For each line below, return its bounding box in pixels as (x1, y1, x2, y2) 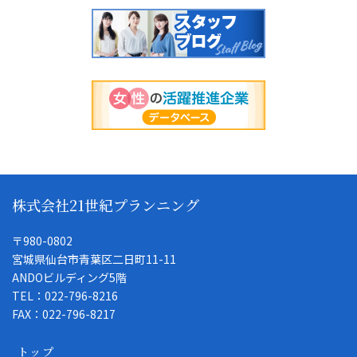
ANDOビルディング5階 (12, 269, 127, 286)
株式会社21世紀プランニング (12, 194, 199, 216)
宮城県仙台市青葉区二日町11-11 (12, 251, 176, 268)
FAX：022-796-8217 (12, 306, 116, 323)
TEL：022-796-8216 (12, 288, 118, 304)
